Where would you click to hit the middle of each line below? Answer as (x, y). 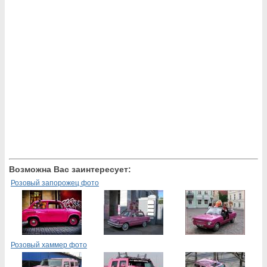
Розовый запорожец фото (55, 183)
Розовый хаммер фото (49, 245)
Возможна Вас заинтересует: (70, 169)
